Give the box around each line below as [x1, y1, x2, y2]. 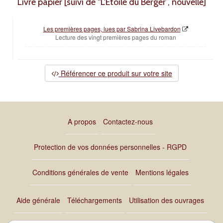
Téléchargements [67, 195, 122, 206]
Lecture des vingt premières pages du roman [55, 33, 176, 42]
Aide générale [16, 195, 60, 206]
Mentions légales [135, 167, 189, 178]
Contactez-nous [103, 116, 153, 127]
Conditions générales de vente [32, 167, 128, 178]
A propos [68, 116, 96, 127]
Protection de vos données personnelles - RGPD [34, 142, 187, 152]
